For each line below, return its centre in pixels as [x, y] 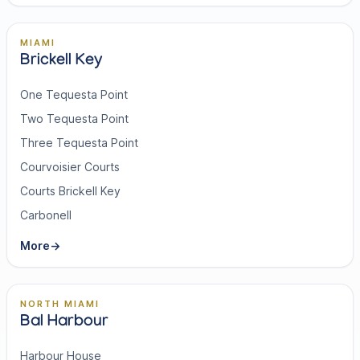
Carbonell [46, 215]
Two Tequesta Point [74, 119]
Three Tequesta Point [79, 143]
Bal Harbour [64, 323]
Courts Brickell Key [70, 191]
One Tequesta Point [74, 94]
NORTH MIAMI [60, 304]
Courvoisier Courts [70, 167]
